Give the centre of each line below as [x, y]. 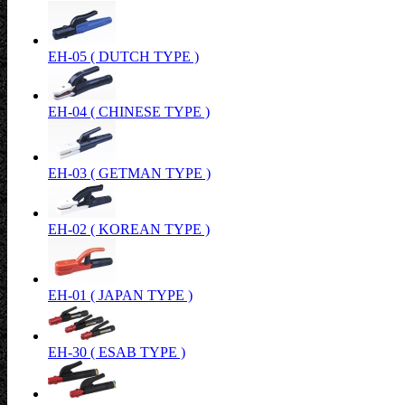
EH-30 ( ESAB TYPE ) [117, 352]
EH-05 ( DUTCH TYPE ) [123, 57]
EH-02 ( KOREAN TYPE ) [129, 229]
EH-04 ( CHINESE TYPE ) [129, 112]
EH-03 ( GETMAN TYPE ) [129, 173]
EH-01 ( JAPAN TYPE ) [120, 295]
